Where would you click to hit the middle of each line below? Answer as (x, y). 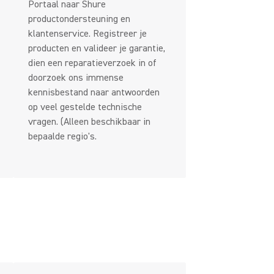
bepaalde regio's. (62, 136)
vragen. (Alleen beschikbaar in (89, 122)
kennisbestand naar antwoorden (94, 92)
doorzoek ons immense (76, 78)
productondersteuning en (79, 19)
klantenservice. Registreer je (87, 34)
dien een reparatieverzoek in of (92, 63)
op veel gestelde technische (85, 107)
